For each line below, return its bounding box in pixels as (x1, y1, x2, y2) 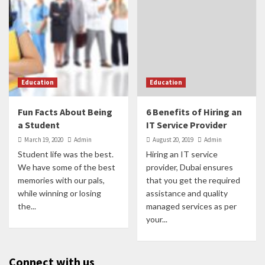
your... (146, 214, 167, 224)
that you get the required (146, 175, 240, 185)
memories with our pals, (18, 175, 105, 185)
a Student (18, 119, 60, 131)
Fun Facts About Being (18, 106, 112, 118)
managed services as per (146, 201, 237, 211)
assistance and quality (146, 188, 228, 198)
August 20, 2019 (152, 135, 193, 144)
